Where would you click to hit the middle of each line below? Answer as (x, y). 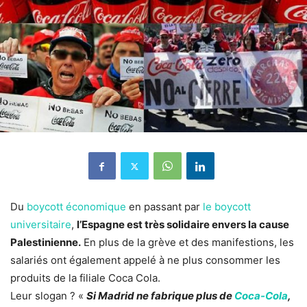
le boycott (227, 207)
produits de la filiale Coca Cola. (85, 278)
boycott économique (76, 207)
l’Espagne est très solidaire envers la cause (183, 225)
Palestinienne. (46, 243)
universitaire (41, 225)
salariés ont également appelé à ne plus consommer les (145, 260)
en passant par (164, 207)
